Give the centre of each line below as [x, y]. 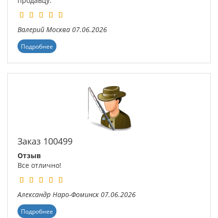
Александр [34, 194]
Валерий [31, 29]
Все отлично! [39, 165]
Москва [58, 29]
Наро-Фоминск [76, 194]
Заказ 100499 [45, 141]
